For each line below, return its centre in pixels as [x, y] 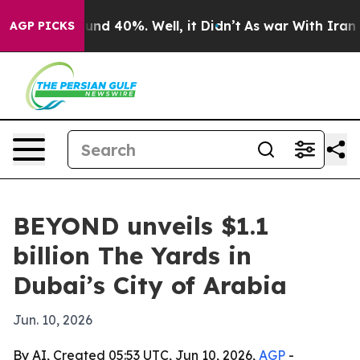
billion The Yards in [132, 256]
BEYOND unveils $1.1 [141, 226]
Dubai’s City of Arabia [150, 285]
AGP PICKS [42, 26]
